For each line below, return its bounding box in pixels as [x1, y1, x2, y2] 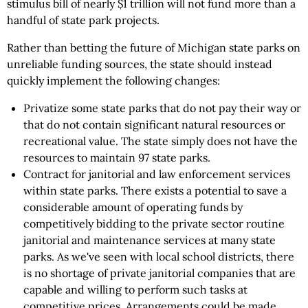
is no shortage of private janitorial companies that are [23, 266, 296, 280]
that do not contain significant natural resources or [23, 118, 285, 131]
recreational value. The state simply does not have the [23, 134, 298, 148]
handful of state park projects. [7, 13, 159, 27]
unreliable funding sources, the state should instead [7, 57, 272, 71]
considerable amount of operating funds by [23, 200, 243, 214]
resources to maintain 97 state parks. [23, 151, 210, 164]
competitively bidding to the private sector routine [23, 217, 285, 230]
